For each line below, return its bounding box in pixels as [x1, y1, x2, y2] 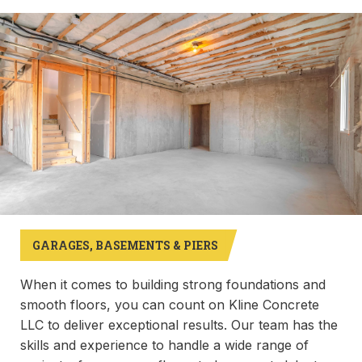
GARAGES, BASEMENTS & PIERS [32, 238, 218, 253]
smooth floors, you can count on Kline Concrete [20, 297, 319, 313]
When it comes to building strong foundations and [20, 276, 326, 293]
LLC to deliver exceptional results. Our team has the [20, 317, 338, 333]
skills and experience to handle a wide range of [20, 337, 309, 353]
